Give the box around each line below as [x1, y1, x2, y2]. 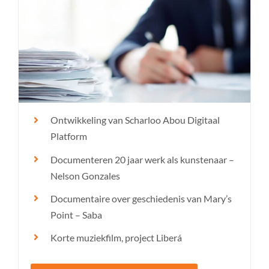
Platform [50, 130, 88, 142]
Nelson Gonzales [50, 169, 121, 181]
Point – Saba [50, 208, 103, 220]
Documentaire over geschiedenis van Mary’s [50, 192, 232, 204]
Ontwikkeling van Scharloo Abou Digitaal [50, 114, 220, 126]
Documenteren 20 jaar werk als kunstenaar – [50, 153, 235, 165]
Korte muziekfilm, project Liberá [50, 231, 183, 243]
